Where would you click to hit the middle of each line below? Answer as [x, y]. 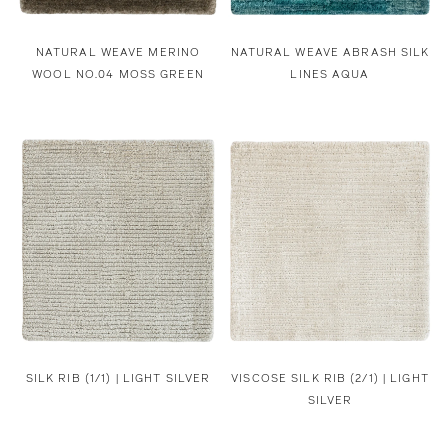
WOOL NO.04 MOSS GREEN [118, 74]
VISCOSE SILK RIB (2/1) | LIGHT [330, 377]
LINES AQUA [330, 74]
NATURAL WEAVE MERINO [118, 52]
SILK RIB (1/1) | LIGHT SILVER [118, 377]
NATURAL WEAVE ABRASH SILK [330, 52]
